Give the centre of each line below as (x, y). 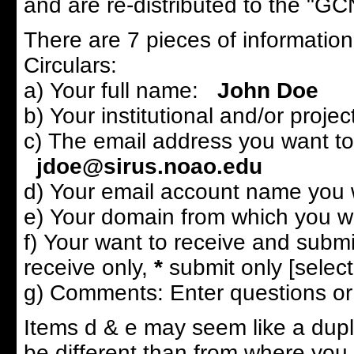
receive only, (88, 267)
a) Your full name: (114, 90)
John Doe (261, 90)
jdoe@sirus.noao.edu (143, 166)
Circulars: (70, 65)
